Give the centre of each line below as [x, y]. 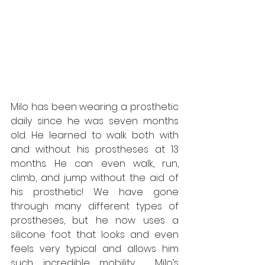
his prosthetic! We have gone [95, 192]
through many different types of [95, 206]
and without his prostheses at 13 [95, 150]
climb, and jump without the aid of [95, 178]
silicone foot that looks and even [95, 235]
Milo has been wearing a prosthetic [95, 107]
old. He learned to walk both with [95, 135]
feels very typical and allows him [95, 249]
